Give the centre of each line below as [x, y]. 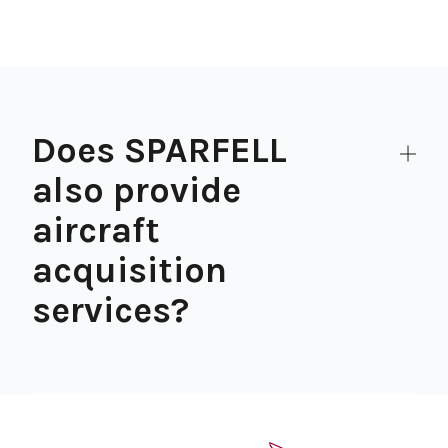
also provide [136, 190]
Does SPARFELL [159, 150]
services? [110, 310]
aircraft [96, 230]
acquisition [129, 270]
